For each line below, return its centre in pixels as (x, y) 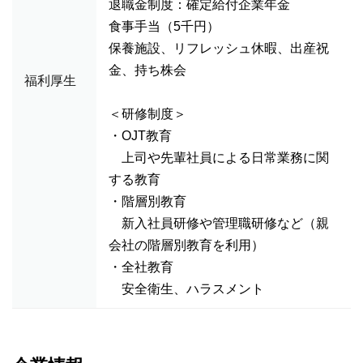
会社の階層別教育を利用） (186, 245)
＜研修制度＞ (147, 114)
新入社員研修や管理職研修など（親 (219, 223)
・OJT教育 (140, 136)
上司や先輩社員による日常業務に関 (219, 158)
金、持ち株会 (147, 70)
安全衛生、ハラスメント (186, 289)
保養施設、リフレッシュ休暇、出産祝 (219, 48)
